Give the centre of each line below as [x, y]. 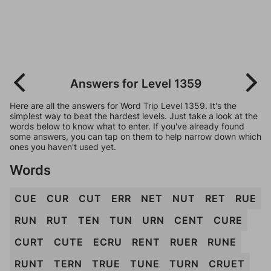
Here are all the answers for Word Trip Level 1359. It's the [123, 106]
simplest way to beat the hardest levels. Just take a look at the [134, 116]
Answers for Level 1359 [135, 83]
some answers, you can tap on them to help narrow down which [135, 136]
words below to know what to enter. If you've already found [127, 126]
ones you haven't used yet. [63, 147]
